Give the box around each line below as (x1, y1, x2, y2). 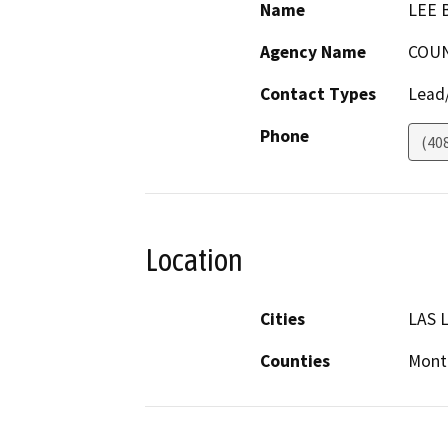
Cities (260, 307, 305, 330)
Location (145, 242, 243, 279)
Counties (260, 349, 330, 372)
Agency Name (260, 41, 366, 64)
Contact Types (260, 83, 376, 106)
